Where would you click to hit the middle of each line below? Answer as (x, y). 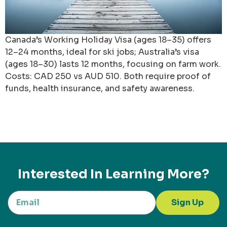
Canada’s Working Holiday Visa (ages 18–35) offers (108, 40)
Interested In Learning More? (113, 174)
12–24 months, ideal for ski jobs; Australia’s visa (102, 52)
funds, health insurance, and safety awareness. (100, 88)
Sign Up (188, 202)
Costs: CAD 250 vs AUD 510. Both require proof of (108, 76)
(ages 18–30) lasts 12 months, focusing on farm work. (113, 64)
